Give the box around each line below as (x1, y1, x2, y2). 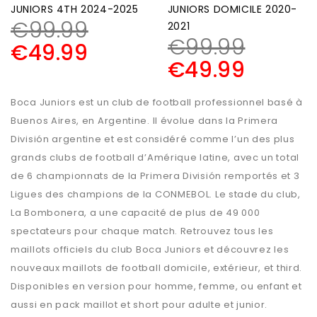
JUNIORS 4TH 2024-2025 (11, 2, 139, 17)
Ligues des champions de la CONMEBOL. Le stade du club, (11, 188, 301, 202)
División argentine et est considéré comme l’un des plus (11, 132, 295, 146)
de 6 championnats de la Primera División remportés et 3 (11, 169, 300, 183)
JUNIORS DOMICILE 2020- (167, 2, 297, 17)
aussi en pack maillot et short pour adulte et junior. (11, 298, 268, 312)
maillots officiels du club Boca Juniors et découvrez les (11, 243, 289, 257)
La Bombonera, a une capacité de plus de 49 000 (11, 206, 260, 220)
